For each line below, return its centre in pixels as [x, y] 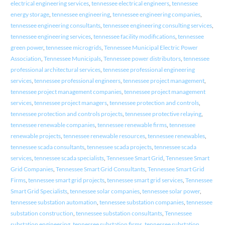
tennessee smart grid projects [66, 180]
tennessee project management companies [66, 91]
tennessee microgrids [73, 47]
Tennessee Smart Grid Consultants [100, 169]
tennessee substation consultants [119, 213]
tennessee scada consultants [47, 147]
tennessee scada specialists [69, 158]
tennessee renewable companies [52, 125]
